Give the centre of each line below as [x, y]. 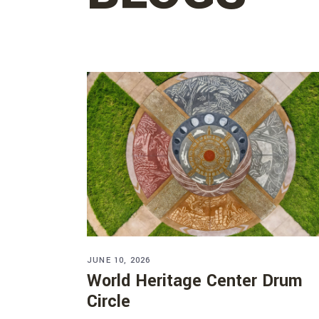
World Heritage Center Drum [195, 281]
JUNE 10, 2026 [119, 261]
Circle [109, 302]
